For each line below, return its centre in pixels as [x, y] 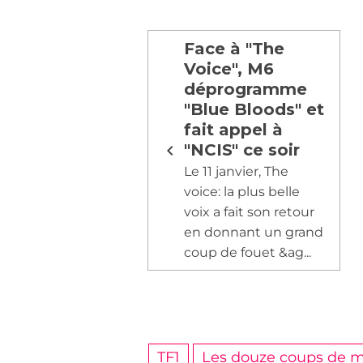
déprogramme [246, 89]
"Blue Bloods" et [254, 109]
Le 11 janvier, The [236, 171]
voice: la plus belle [242, 192]
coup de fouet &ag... [248, 252]
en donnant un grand [254, 232]
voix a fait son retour [249, 212]
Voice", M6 [229, 69]
